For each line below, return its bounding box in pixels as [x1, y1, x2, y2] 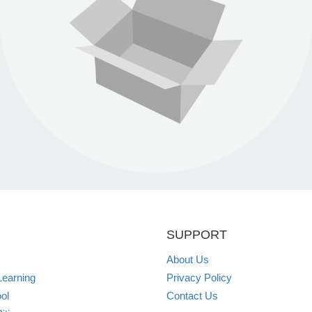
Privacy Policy [166, 271, 232, 283]
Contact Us [166, 289, 218, 302]
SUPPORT [166, 227, 227, 242]
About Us [166, 253, 209, 265]
